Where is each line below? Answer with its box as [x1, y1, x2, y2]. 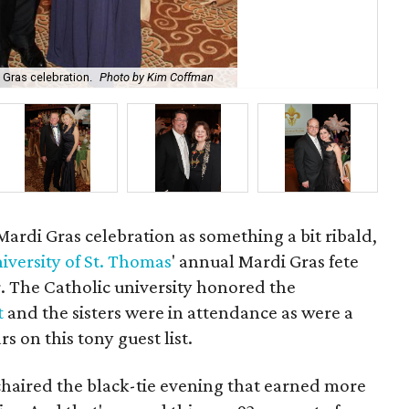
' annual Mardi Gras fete [172, 250, 360, 272]
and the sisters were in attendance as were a [7, 301, 354, 323]
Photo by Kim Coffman [100, 70, 215, 85]
